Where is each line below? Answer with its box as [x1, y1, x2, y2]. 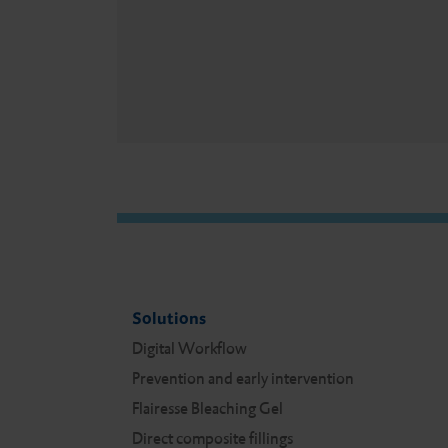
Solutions [132, 307, 206, 329]
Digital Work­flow [132, 337, 247, 359]
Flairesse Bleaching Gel [132, 397, 283, 419]
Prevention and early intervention [132, 367, 354, 389]
